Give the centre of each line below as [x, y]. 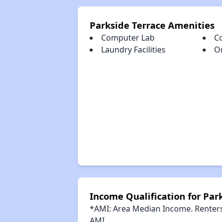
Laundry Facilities [133, 50]
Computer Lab [128, 38]
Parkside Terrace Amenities [152, 25]
